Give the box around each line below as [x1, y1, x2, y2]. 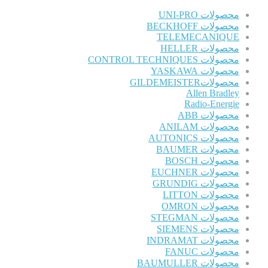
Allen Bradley [186, 88, 239, 99]
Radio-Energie [184, 99, 239, 109]
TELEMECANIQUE [157, 32, 239, 42]
